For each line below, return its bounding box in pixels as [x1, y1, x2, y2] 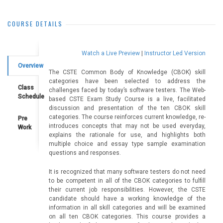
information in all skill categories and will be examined [48, 204, 206, 211]
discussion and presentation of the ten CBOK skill [48, 105, 206, 111]
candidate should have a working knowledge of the [48, 195, 206, 202]
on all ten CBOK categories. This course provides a [48, 213, 206, 220]
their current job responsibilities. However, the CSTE [48, 186, 206, 193]
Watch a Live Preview [82, 50, 140, 57]
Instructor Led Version [143, 50, 206, 57]
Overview [18, 62, 43, 69]
